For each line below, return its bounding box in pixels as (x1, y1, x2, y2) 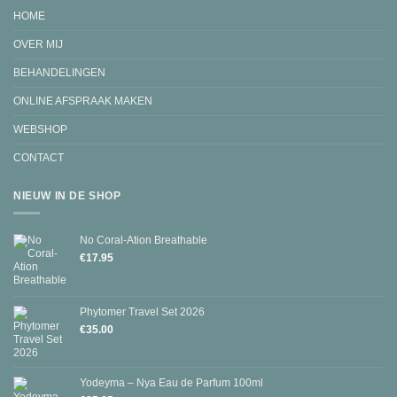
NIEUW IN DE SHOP (13, 189, 121, 202)
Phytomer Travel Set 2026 (80, 305, 205, 318)
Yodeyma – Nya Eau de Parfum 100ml (80, 376, 263, 389)
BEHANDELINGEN (13, 66, 105, 79)
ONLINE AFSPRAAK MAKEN (13, 94, 152, 107)
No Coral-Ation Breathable (80, 233, 207, 246)
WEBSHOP (13, 122, 67, 136)
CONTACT (13, 151, 64, 164)
